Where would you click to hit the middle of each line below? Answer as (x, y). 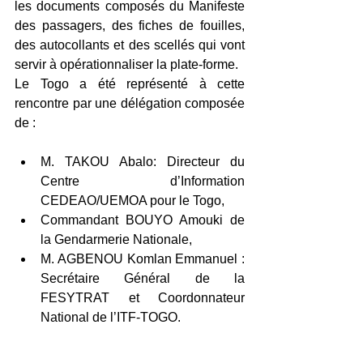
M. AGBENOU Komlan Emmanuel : (143, 259)
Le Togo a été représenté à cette (130, 84)
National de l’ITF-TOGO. (112, 318)
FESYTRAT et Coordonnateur (143, 298)
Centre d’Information (143, 181)
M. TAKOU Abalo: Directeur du (143, 162)
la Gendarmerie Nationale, (120, 240)
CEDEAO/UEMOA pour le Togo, (136, 201)
